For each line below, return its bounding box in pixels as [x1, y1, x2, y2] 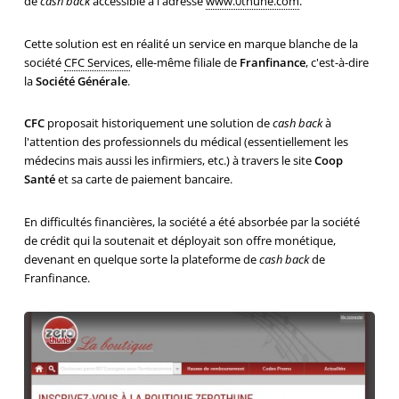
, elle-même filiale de [129, 53, 240, 70]
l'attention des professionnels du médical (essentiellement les [23, 134, 348, 151]
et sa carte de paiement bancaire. [54, 171, 232, 188]
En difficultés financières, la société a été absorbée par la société [23, 214, 360, 231]
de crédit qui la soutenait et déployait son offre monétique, [23, 232, 336, 249]
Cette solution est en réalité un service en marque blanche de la [23, 35, 358, 52]
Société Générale [35, 72, 127, 89]
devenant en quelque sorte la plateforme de [23, 251, 259, 268]
